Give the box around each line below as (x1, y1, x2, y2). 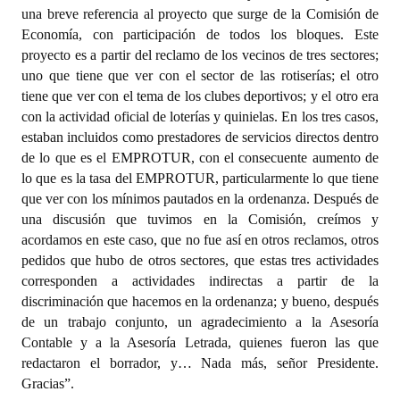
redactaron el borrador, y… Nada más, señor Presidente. (21, 355, 379, 371)
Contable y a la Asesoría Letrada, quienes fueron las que (21, 335, 379, 350)
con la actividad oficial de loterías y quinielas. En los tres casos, (21, 109, 379, 124)
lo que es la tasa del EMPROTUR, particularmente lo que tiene (21, 171, 379, 186)
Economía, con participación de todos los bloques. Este (21, 27, 379, 42)
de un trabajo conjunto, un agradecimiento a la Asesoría (21, 314, 379, 329)
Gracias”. (21, 376, 74, 391)
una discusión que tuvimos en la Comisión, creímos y (21, 212, 379, 227)
